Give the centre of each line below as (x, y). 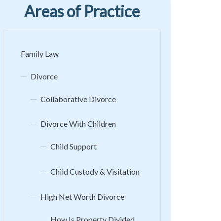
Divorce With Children (78, 124)
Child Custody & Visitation (95, 172)
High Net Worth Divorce (82, 196)
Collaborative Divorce (78, 99)
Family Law (40, 53)
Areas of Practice (82, 11)
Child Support (74, 147)
